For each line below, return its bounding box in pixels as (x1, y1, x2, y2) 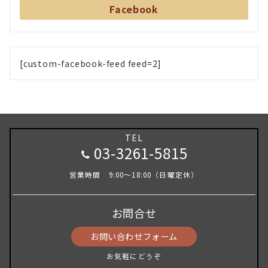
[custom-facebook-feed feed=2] (20, 57, 162, 70)
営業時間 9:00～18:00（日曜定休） (69, 170, 199, 180)
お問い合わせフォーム (90, 230, 178, 243)
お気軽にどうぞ (106, 251, 162, 261)
